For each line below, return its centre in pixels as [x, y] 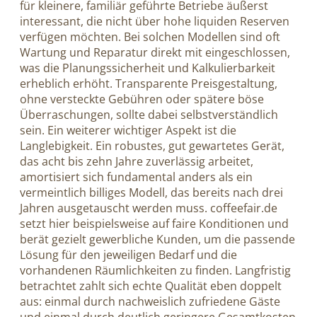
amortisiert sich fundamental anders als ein [136, 177]
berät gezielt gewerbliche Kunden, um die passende [157, 239]
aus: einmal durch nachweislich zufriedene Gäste [150, 301]
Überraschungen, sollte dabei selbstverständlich [149, 114]
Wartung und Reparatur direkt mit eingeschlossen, [155, 52]
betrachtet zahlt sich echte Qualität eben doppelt [151, 286]
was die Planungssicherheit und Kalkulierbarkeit [148, 68]
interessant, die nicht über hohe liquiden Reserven [155, 21]
